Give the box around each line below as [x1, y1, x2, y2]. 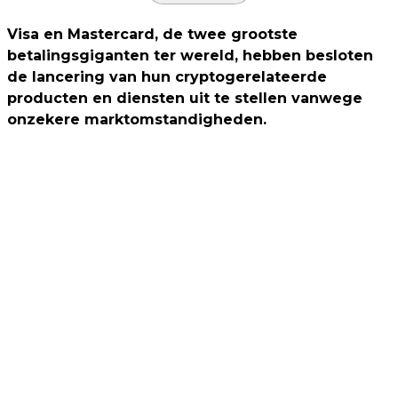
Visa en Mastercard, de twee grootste [7, 25, 298, 43]
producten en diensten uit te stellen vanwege [7, 89, 362, 107]
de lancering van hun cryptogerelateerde [7, 68, 327, 85]
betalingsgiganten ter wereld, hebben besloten [7, 46, 373, 64]
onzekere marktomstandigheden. [7, 110, 267, 128]
